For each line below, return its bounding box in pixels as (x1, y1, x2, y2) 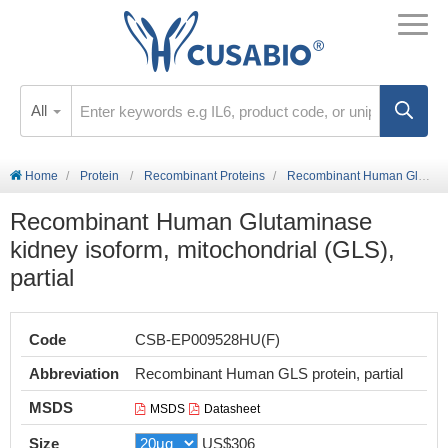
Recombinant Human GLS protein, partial (135, 365, 403, 382)
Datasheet (204, 402, 260, 416)
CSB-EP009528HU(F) (135, 331, 280, 348)
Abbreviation (29, 365, 119, 382)
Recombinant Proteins (144, 169, 265, 183)
